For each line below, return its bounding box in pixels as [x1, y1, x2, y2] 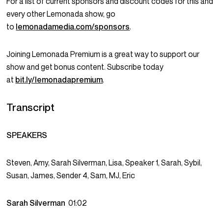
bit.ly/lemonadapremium [15, 75, 103, 85]
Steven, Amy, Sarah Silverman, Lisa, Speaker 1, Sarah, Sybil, [6, 158, 202, 168]
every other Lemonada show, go [6, 9, 116, 19]
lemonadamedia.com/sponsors [16, 22, 130, 32]
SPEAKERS [6, 130, 48, 140]
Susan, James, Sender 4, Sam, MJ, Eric [6, 170, 136, 181]
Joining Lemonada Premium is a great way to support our [6, 49, 200, 59]
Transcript [6, 101, 55, 114]
